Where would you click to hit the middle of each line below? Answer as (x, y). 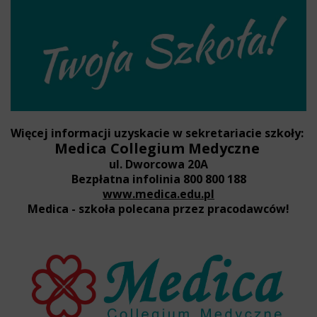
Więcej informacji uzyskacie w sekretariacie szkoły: (157, 133)
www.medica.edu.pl (158, 194)
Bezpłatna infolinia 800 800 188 (158, 179)
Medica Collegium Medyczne (157, 149)
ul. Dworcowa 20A (158, 165)
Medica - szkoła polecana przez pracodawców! (158, 209)
